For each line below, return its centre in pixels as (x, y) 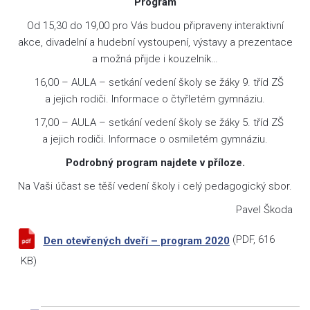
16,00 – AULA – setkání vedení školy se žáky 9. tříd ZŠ (155, 82)
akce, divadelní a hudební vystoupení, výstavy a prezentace (155, 42)
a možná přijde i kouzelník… (155, 59)
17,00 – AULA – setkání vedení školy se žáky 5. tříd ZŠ (155, 122)
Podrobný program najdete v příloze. (155, 163)
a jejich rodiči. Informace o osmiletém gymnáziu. (155, 139)
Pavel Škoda (264, 210)
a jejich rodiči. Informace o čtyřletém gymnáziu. (155, 99)
